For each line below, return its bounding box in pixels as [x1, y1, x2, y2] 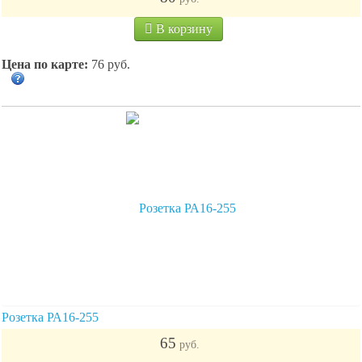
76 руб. [88, 57, 130, 71]
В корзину [152, 21, 213, 36]
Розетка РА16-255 [2, 309, 99, 324]
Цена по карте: [2, 57, 88, 71]
